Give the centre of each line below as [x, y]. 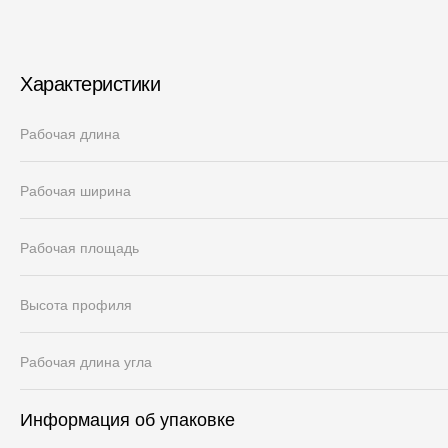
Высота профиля [76, 305]
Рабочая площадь [79, 248]
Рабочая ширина [75, 191]
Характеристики [90, 84]
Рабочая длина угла [86, 362]
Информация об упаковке [127, 420]
